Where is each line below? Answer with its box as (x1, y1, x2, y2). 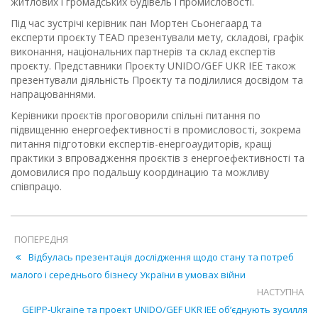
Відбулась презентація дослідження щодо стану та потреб (28, 250, 294, 263)
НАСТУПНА (257, 285, 304, 298)
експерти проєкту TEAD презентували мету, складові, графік (11, 30, 304, 44)
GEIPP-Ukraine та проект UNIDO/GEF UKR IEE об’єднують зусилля (22, 302, 307, 316)
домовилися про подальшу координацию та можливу (11, 165, 269, 179)
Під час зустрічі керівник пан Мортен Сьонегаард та (11, 16, 262, 30)
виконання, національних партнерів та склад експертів (11, 44, 275, 58)
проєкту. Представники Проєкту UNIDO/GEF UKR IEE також (11, 58, 296, 72)
